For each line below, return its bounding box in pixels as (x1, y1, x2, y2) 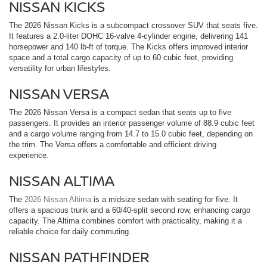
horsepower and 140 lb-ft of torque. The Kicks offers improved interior (9, 42, 248, 51)
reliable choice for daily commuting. (9, 226, 131, 236)
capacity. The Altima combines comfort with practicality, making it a (9, 216, 242, 225)
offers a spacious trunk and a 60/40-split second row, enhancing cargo (9, 205, 250, 215)
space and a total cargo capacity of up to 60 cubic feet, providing (9, 52, 233, 62)
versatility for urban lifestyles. (9, 63, 111, 73)
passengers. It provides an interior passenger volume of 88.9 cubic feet (9, 118, 254, 128)
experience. (9, 150, 49, 160)
